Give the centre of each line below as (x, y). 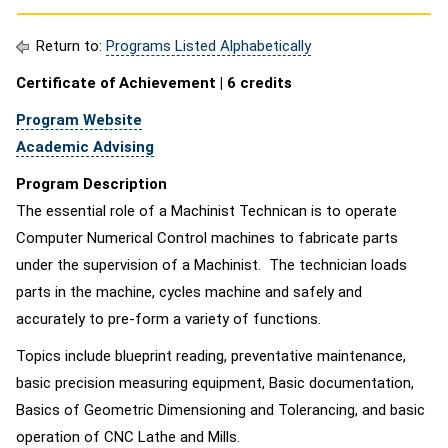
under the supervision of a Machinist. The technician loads (211, 265)
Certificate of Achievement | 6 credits (154, 83)
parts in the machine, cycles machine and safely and (189, 292)
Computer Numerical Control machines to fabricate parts (207, 238)
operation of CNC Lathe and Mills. (128, 437)
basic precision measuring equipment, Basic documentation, (215, 383)
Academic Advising (85, 147)
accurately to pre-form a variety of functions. (170, 319)
